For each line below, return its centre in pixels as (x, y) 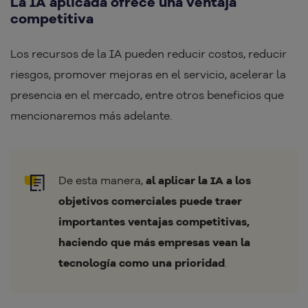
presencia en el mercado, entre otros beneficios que (147, 95)
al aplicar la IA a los (198, 180)
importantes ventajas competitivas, (154, 222)
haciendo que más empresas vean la (154, 242)
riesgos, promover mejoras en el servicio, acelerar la (148, 75)
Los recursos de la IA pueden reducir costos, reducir (148, 54)
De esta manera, (102, 180)
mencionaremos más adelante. (91, 116)
